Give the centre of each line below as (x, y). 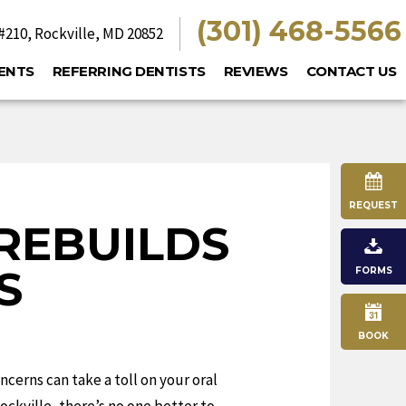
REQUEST (373, 205)
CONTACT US (351, 71)
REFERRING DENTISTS (129, 71)
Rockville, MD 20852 (97, 34)
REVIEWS (256, 71)
